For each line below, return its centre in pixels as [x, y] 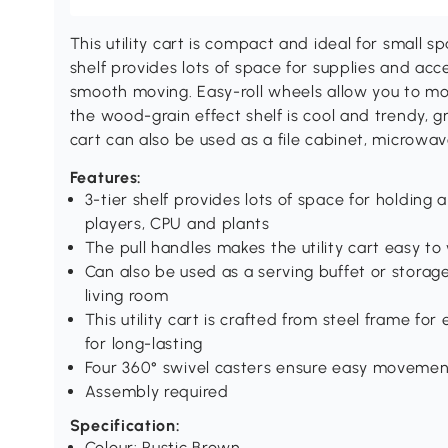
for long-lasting [143, 344]
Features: [106, 178]
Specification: [125, 426]
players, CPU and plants [177, 224]
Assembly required [156, 392]
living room [126, 296]
